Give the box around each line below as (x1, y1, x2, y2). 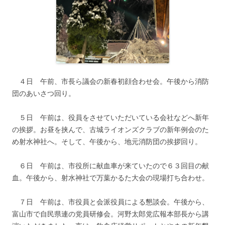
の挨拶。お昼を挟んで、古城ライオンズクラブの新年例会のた (12, 126, 209, 134)
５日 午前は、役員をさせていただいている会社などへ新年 (12, 114, 209, 122)
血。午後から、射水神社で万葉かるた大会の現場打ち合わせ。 (12, 174, 209, 182)
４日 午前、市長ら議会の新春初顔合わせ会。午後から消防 (12, 77, 209, 85)
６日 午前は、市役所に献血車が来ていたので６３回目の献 (12, 162, 209, 170)
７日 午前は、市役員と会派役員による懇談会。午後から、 (12, 198, 209, 206)
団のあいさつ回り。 (12, 89, 75, 97)
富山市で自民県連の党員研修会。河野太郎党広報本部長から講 (12, 210, 209, 218)
